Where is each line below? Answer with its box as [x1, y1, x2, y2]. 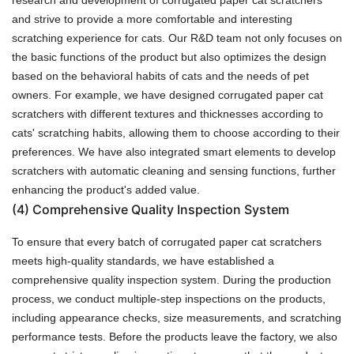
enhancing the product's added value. [12, 183, 200, 196]
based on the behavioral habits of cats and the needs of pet [12, 69, 309, 82]
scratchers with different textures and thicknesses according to [12, 107, 323, 120]
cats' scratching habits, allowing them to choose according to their [12, 126, 340, 139]
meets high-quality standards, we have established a [12, 254, 274, 267]
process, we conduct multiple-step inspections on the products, [12, 292, 326, 305]
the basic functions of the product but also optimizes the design [12, 50, 326, 63]
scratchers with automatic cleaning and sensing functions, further [12, 164, 336, 177]
